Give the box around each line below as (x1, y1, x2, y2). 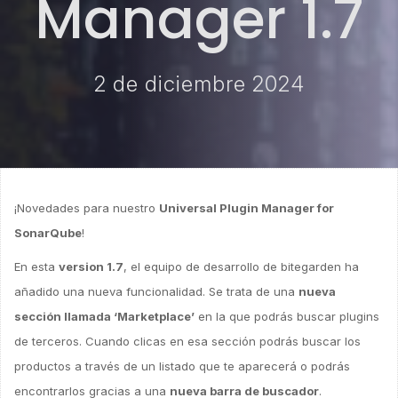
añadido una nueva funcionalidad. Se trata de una (14, 284, 298, 298)
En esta (14, 259, 59, 274)
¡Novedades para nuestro (14, 201, 159, 215)
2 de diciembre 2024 (93, 71, 305, 97)
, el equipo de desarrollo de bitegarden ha (123, 259, 359, 274)
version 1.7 (59, 259, 123, 274)
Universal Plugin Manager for (159, 201, 334, 215)
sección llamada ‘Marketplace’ (14, 309, 195, 323)
